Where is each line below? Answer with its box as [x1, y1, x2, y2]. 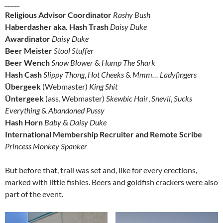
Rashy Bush [113, 9, 150, 19]
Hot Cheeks [88, 69, 124, 79]
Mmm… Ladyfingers [132, 69, 197, 79]
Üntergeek [5, 93, 44, 103]
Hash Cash [5, 69, 42, 79]
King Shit [89, 81, 117, 91]
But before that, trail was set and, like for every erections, [5, 165, 197, 175]
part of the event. [5, 189, 63, 199]
